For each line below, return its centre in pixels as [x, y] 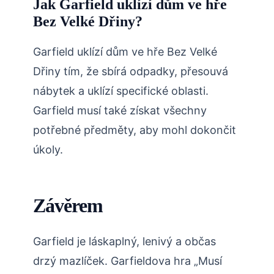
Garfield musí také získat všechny [120, 111]
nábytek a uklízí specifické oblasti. [121, 91]
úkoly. [48, 150]
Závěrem [68, 206]
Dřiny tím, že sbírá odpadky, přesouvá [131, 72]
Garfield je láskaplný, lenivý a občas [124, 242]
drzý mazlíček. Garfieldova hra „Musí [128, 261]
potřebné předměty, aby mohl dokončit [135, 130]
